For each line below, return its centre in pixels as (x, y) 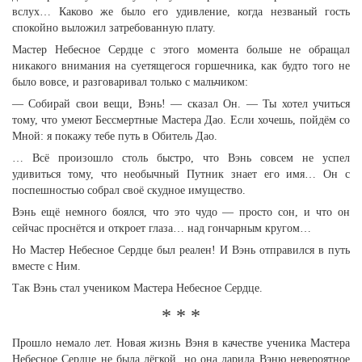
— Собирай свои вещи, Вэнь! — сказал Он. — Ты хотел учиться (181, 104)
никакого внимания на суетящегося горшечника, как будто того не (181, 66)
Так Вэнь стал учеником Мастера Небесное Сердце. (137, 288)
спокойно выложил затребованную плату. (114, 28)
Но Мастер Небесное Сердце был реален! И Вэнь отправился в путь (181, 250)
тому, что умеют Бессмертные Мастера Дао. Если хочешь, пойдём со (181, 120)
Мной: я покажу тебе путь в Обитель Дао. (115, 136)
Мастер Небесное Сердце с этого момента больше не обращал (181, 50)
